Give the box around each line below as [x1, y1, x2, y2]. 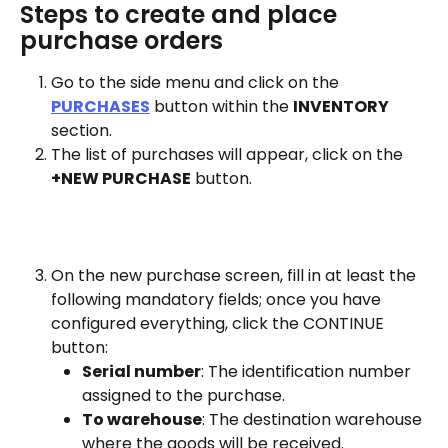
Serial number [82, 360, 201, 384]
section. [51, 119, 112, 143]
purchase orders [20, 24, 223, 58]
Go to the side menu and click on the [51, 71, 343, 95]
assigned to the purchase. [82, 384, 285, 408]
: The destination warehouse [202, 408, 426, 432]
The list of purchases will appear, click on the [51, 143, 407, 167]
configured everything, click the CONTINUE [51, 312, 388, 336]
